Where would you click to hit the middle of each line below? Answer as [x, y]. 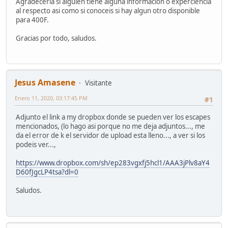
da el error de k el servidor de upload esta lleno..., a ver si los [110, 136]
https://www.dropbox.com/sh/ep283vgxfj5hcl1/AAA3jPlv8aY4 [113, 163]
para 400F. [32, 20]
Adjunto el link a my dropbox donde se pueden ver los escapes [113, 117]
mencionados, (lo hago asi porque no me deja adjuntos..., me [110, 126]
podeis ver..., [36, 145]
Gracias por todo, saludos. [56, 38]
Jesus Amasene [45, 83]
